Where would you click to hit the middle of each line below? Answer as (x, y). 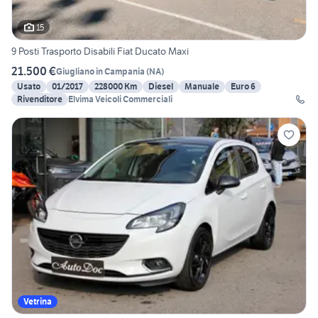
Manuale (202, 87)
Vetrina (38, 302)
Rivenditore (40, 99)
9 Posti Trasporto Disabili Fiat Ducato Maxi (100, 51)
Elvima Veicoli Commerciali (120, 99)
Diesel (161, 87)
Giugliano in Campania (100, 71)
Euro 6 (243, 87)
